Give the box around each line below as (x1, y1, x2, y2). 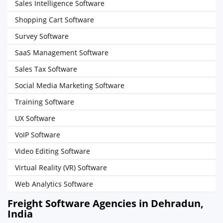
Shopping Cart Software (15, 15, 94, 24)
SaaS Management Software (15, 48, 109, 57)
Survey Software (15, 31, 69, 41)
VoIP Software (15, 130, 60, 139)
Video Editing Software (15, 146, 90, 156)
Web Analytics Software (15, 179, 93, 189)
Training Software (15, 97, 74, 107)
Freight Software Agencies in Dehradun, (7, 197, 204, 210)
